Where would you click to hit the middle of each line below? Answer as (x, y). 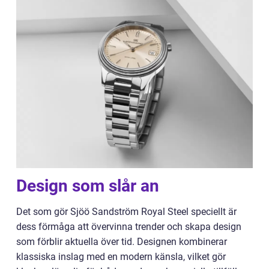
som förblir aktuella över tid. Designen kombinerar (122, 241)
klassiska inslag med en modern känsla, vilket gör (121, 256)
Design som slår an (88, 186)
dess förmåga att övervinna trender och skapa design (129, 226)
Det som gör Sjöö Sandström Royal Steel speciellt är (126, 211)
